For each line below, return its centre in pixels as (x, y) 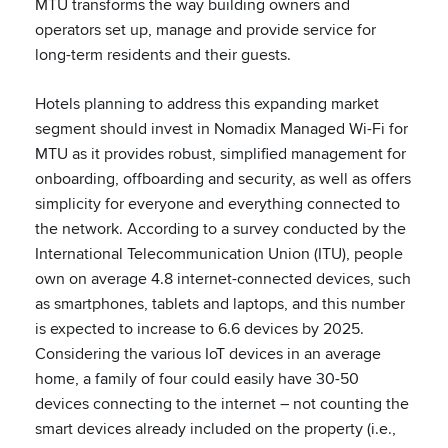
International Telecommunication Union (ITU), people (219, 253)
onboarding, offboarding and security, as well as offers (223, 178)
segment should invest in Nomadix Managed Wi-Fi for (221, 128)
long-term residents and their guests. (163, 54)
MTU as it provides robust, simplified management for (220, 153)
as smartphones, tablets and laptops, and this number (220, 303)
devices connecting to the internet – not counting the (222, 403)
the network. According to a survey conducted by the (220, 228)
